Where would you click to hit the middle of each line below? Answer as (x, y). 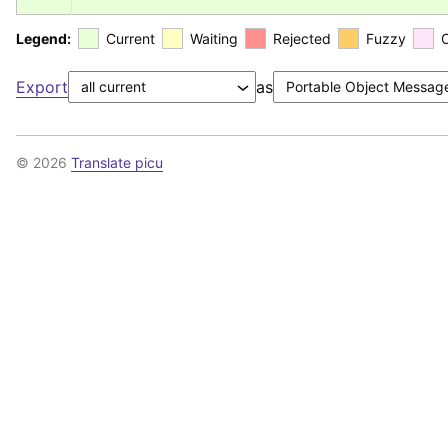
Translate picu (117, 162)
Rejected (302, 39)
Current (130, 39)
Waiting (214, 39)
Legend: (43, 39)
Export (42, 86)
